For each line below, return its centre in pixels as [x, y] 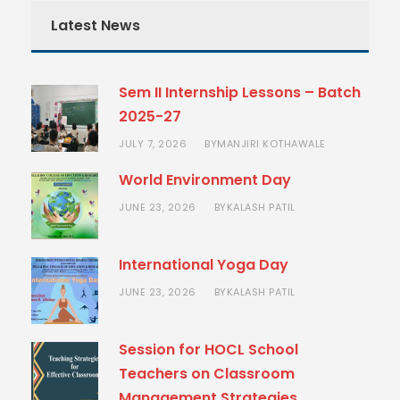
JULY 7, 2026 [153, 144]
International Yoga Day [204, 265]
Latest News [96, 26]
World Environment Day [205, 180]
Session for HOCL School [208, 350]
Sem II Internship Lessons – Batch [240, 93]
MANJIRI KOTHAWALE [271, 144]
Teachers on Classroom [207, 374]
